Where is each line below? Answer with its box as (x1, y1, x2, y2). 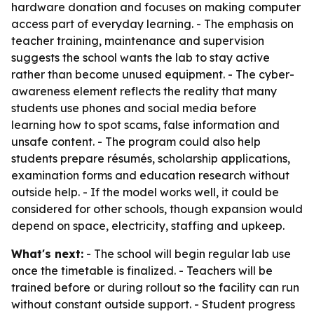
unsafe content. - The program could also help (11, 135, 261, 149)
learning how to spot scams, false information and (11, 118, 280, 132)
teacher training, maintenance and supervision (11, 34, 264, 48)
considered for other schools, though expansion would (11, 202, 303, 216)
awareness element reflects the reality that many (11, 84, 277, 98)
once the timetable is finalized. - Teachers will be (11, 264, 273, 278)
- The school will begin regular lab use (83, 247, 291, 261)
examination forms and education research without (11, 168, 289, 182)
